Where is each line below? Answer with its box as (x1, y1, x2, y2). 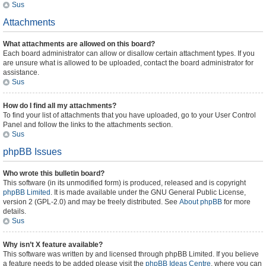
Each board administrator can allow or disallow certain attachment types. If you (3, 49, 255, 58)
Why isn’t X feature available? (3, 240, 103, 249)
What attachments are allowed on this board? (3, 40, 155, 48)
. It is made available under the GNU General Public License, (50, 188, 246, 197)
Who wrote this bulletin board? (3, 169, 104, 178)
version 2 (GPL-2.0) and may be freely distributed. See (3, 198, 179, 206)
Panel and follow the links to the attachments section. (3, 121, 173, 129)
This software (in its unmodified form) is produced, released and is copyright (3, 179, 246, 187)
